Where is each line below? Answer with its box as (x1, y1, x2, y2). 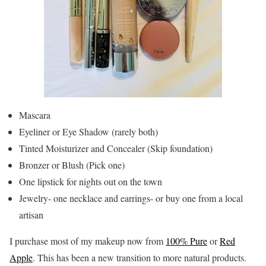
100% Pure (166, 235, 207, 248)
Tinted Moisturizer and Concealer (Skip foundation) (19, 142, 213, 155)
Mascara (19, 109, 50, 122)
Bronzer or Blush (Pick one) (19, 159, 125, 172)
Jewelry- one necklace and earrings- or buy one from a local (19, 192, 243, 205)
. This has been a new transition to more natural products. (33, 251, 246, 264)
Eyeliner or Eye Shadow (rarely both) (19, 125, 158, 138)
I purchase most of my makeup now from (9, 235, 166, 248)
